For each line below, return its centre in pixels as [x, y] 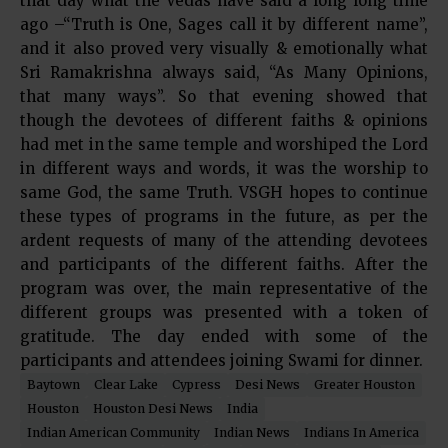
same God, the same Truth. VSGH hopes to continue [224, 192]
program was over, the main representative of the [224, 288]
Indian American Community [113, 432]
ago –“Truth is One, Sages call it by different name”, [224, 24]
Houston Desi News [153, 408]
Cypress [196, 384]
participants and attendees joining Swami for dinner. [221, 360]
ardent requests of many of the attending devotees [224, 240]
